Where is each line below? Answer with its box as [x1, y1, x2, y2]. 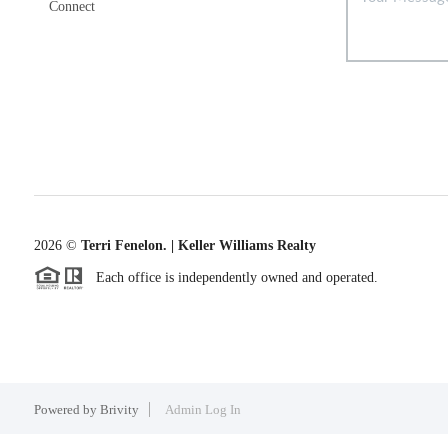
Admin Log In [164, 402, 241, 418]
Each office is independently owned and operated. [83, 269, 378, 285]
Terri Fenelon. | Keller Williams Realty [76, 237, 316, 253]
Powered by [33, 402, 100, 418]
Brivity [99, 402, 139, 418]
